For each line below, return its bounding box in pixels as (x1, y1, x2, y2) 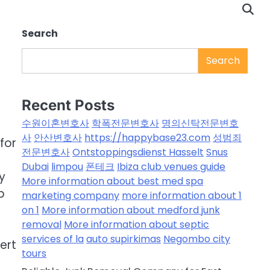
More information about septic (64, 218, 209, 232)
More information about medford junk (42, 203, 220, 218)
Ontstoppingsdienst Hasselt (72, 145, 204, 160)
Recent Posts (22, 96, 115, 115)
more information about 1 (122, 189, 242, 203)
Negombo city (163, 232, 230, 246)
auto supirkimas (86, 232, 161, 246)
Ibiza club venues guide (117, 160, 225, 174)
